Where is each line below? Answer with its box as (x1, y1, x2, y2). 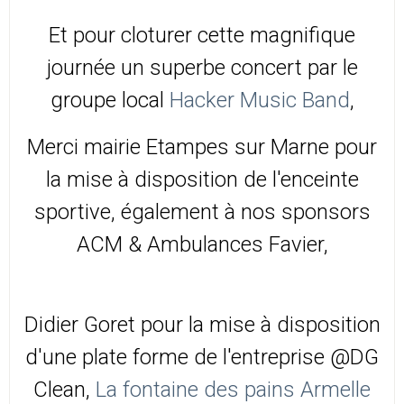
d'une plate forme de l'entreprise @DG (25, 344, 379, 371)
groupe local (50, 87, 170, 114)
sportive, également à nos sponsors (33, 199, 371, 225)
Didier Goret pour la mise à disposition (23, 312, 381, 338)
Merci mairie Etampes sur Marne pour (27, 134, 377, 161)
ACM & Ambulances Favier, (76, 232, 328, 258)
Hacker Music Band (169, 87, 350, 114)
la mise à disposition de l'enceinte (45, 167, 359, 193)
